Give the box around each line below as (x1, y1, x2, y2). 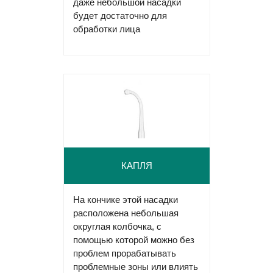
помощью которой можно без (73, 234, 194, 245)
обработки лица (73, 23, 140, 34)
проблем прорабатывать (73, 247, 176, 258)
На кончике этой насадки (73, 194, 178, 205)
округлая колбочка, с (73, 221, 161, 232)
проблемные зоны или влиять (73, 261, 198, 272)
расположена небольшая (73, 207, 179, 218)
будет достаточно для (73, 10, 167, 21)
